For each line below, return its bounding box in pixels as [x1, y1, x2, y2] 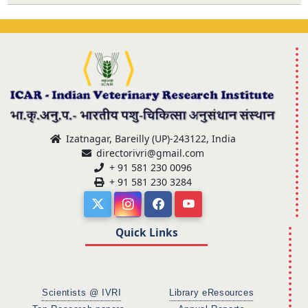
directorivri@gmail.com [93, 146, 205, 159]
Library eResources [168, 287, 254, 298]
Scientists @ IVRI [42, 287, 122, 298]
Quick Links [115, 225, 178, 240]
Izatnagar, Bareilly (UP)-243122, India [63, 131, 236, 145]
